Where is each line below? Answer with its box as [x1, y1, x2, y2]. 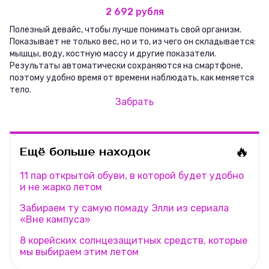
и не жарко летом [20, 181, 102, 193]
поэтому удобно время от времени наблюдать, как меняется [10, 73, 254, 83]
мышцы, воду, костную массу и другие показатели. [10, 49, 216, 59]
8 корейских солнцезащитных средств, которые [20, 235, 247, 247]
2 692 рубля [105, 6, 164, 18]
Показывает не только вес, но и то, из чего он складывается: [10, 37, 256, 47]
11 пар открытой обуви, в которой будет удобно [20, 170, 244, 182]
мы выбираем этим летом [20, 246, 139, 258]
